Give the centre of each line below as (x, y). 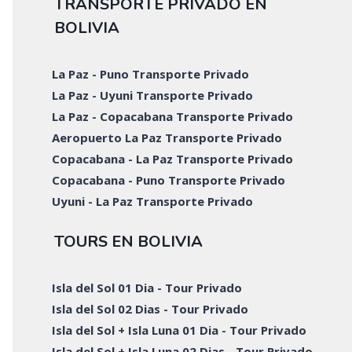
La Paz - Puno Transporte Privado (151, 74)
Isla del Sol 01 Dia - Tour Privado (147, 287)
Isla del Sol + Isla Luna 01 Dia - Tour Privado (180, 330)
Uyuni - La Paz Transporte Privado (153, 202)
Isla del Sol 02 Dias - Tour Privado (150, 308)
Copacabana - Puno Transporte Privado (169, 180)
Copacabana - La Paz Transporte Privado (173, 159)
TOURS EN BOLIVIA (128, 241)
